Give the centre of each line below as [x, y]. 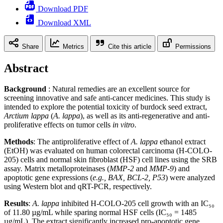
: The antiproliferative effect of [82, 142]
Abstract [26, 68]
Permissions [193, 46]
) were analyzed [190, 178]
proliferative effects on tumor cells [57, 125]
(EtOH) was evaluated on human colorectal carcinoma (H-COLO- [108, 151]
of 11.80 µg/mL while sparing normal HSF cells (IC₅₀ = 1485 [100, 213]
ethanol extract [182, 142]
